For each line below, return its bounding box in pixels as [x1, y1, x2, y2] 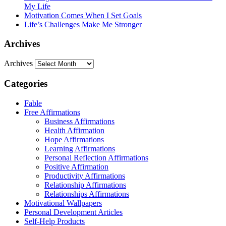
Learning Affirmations [44, 144, 115, 153]
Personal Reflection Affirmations [44, 153, 148, 162]
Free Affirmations [24, 107, 80, 117]
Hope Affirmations [44, 135, 104, 144]
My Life [24, 2, 50, 11]
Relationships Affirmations [44, 189, 129, 198]
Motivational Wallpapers [24, 198, 102, 207]
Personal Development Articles [24, 207, 123, 216]
